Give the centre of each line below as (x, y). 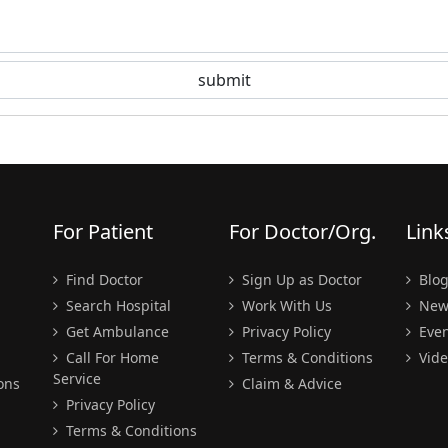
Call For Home (110, 357)
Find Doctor (102, 279)
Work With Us (285, 305)
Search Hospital (116, 305)
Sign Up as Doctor (300, 279)
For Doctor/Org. (302, 231)
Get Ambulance (115, 331)
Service (76, 378)
